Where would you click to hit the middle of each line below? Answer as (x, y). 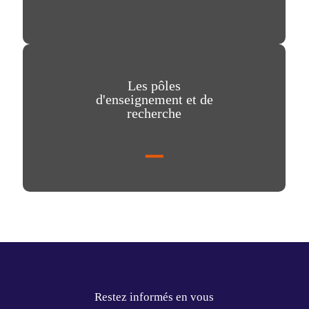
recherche (154, 113)
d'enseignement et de (154, 99)
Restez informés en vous (154, 297)
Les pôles (154, 85)
